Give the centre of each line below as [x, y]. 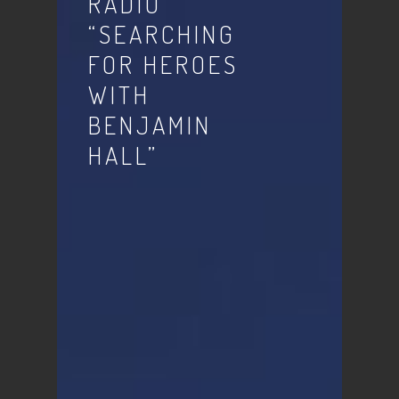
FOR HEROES [164, 65]
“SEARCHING [163, 34]
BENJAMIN [151, 125]
